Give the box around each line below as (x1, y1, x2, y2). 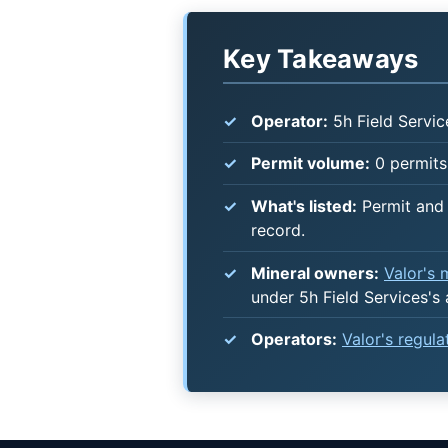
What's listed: (251, 196, 357, 217)
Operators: (251, 329, 337, 350)
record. (251, 220, 305, 241)
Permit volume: (251, 153, 370, 174)
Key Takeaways (223, 43, 419, 75)
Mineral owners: (251, 262, 379, 283)
